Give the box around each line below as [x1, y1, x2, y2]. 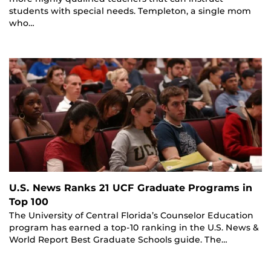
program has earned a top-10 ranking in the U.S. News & [9, 223, 259, 233]
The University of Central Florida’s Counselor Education [9, 211, 253, 221]
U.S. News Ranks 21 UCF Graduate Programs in [9, 182, 252, 194]
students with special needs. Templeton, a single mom [9, 6, 251, 16]
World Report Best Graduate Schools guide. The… [9, 235, 227, 245]
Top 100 [9, 196, 48, 208]
